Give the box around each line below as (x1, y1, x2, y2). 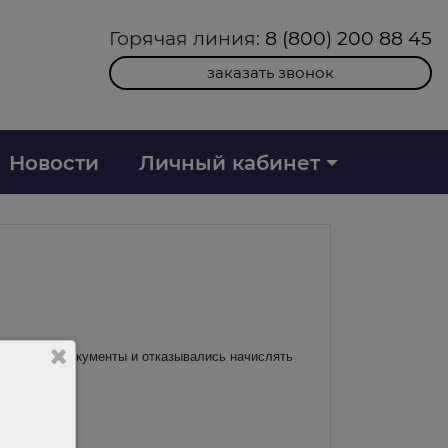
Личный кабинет (138, 150, 320, 175)
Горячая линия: (109, 26, 265, 50)
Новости (8, 150, 99, 175)
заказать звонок (207, 63, 334, 82)
